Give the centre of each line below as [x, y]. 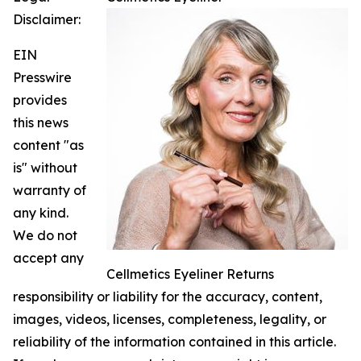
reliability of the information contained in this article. [174, 342]
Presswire [42, 77]
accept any [48, 258]
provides [40, 100]
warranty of [50, 190]
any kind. [41, 213]
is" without [45, 168]
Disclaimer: [47, 19]
